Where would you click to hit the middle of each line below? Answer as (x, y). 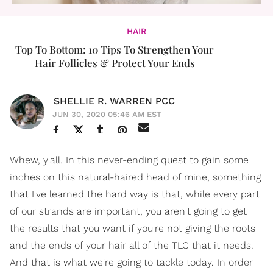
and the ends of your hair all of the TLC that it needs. (132, 246)
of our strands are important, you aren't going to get (128, 211)
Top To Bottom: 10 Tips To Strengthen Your (115, 50)
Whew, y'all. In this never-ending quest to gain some (129, 160)
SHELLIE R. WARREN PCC (114, 101)
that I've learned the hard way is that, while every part (135, 194)
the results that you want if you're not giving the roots (133, 229)
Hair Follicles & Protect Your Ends (115, 63)
